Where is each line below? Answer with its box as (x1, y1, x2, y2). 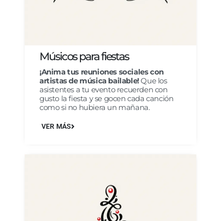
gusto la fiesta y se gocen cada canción (39, 93, 174, 103)
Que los (139, 75, 167, 85)
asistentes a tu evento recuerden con (39, 84, 168, 94)
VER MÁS (41, 122, 72, 131)
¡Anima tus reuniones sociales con (39, 67, 164, 76)
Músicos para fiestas (39, 49, 129, 63)
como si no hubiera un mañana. (39, 102, 150, 112)
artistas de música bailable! (39, 75, 139, 85)
